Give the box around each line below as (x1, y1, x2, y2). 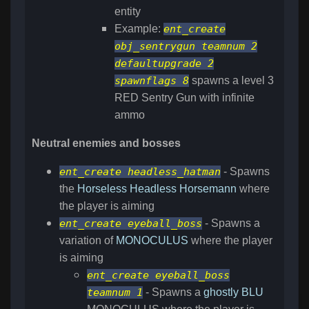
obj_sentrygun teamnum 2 (114, 40, 257, 53)
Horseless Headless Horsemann (77, 183, 237, 195)
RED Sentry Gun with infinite (114, 92, 255, 104)
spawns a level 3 (189, 74, 274, 87)
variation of (59, 235, 116, 247)
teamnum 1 (87, 286, 143, 299)
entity (114, 6, 141, 18)
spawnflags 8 (114, 74, 189, 88)
